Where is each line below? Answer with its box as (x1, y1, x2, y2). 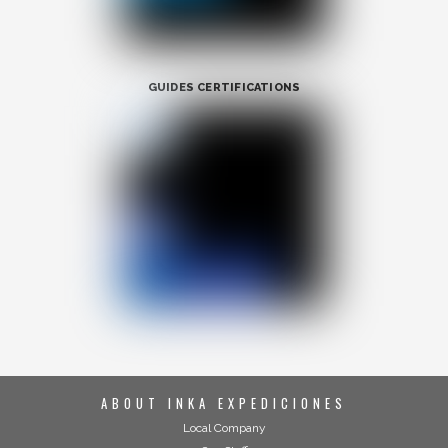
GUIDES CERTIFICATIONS (147, 80, 301, 94)
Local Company (182, 421, 266, 436)
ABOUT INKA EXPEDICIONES (101, 393, 347, 413)
